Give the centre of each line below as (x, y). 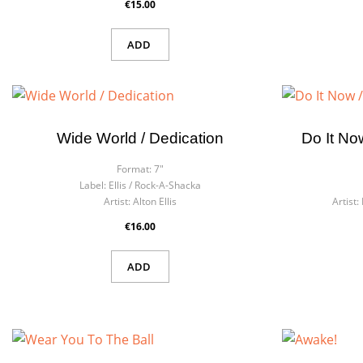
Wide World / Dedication (141, 138)
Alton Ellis (155, 201)
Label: (93, 185)
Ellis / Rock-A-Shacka (155, 185)
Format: (135, 169)
